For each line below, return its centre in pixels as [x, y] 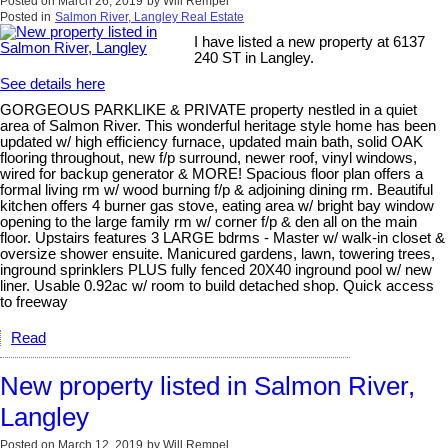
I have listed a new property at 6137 [310, 41]
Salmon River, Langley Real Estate [149, 16]
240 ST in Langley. [254, 57]
